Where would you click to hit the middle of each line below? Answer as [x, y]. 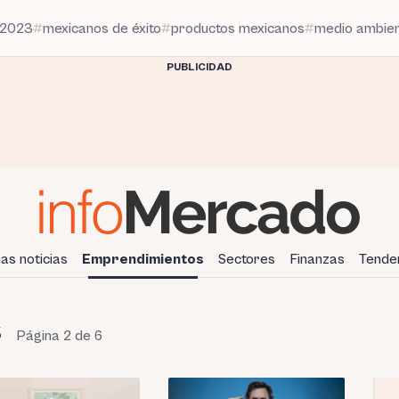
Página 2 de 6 [59, 335]
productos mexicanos [238, 28]
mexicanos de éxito [102, 28]
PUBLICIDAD [199, 67]
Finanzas [317, 259]
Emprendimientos [143, 259]
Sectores [247, 259]
